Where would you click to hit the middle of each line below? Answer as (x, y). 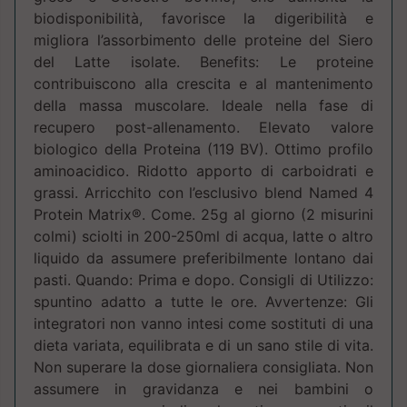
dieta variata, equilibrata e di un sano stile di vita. (203, 346)
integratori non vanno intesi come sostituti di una (203, 324)
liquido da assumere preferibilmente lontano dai (203, 258)
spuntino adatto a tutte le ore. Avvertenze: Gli (203, 302)
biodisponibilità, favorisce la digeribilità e (203, 19)
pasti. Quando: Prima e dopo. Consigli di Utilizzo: (203, 280)
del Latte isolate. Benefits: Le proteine (203, 62)
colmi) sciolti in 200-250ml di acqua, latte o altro (203, 237)
